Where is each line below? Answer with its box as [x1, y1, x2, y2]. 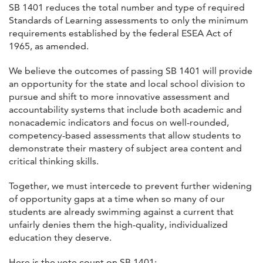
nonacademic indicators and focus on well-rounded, [9, 116, 229, 128]
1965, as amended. [9, 40, 89, 52]
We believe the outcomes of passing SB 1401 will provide [9, 65, 252, 76]
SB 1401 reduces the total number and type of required [9, 1, 245, 13]
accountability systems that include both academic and [9, 103, 242, 115]
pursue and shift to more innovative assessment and [9, 90, 230, 102]
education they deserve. [9, 231, 112, 243]
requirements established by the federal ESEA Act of [9, 27, 232, 39]
